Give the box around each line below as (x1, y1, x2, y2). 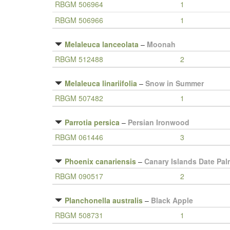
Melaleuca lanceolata (65, 39, 139, 49)
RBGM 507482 (55, 93, 103, 103)
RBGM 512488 (55, 54, 103, 64)
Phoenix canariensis (65, 156, 136, 166)
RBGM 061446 (55, 132, 103, 142)
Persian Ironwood (128, 117, 189, 127)
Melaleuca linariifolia (65, 78, 137, 88)
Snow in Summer (145, 78, 204, 88)
